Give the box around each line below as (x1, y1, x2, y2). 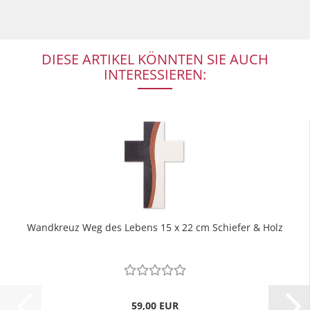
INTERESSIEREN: (104, 65, 206, 84)
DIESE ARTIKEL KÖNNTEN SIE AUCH (42, 50, 268, 69)
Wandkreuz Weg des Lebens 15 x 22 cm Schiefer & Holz (26, 221, 283, 234)
